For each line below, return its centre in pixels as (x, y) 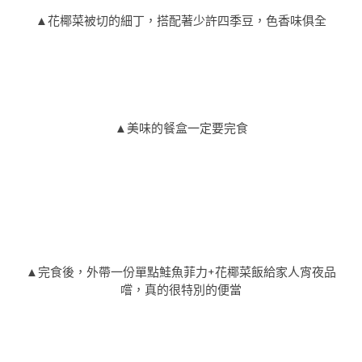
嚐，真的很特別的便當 (181, 290)
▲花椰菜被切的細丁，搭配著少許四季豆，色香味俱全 (181, 21)
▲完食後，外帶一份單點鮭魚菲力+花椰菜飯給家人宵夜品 (181, 273)
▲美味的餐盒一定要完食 (181, 129)
